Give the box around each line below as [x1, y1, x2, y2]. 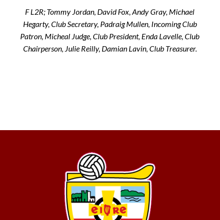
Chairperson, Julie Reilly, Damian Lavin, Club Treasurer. [23, 43, 197, 53]
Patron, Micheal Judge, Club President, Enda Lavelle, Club [20, 31, 200, 41]
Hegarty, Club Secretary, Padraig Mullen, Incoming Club [23, 19, 197, 28]
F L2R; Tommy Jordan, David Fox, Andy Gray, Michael [25, 6, 195, 16]
